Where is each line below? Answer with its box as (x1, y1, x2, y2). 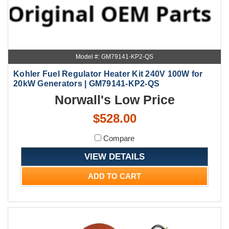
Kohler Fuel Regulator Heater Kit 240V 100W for (13, 70, 203, 79)
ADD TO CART (88, 172, 141, 181)
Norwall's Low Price (54, 93, 175, 107)
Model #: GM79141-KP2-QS (76, 53, 153, 61)
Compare (101, 134, 134, 143)
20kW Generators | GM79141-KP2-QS (13, 79, 159, 88)
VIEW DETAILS (84, 152, 145, 162)
